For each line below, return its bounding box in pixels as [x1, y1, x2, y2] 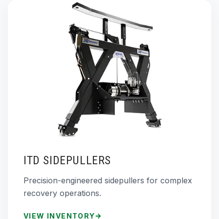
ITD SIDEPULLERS [23, 153, 111, 167]
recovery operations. [23, 188, 101, 198]
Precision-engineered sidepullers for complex [23, 175, 192, 185]
